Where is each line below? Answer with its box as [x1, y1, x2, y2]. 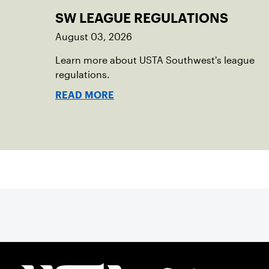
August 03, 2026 [55, 32, 132, 42]
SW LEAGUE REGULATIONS [55, 13, 228, 23]
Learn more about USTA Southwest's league [55, 55, 255, 65]
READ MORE [55, 92, 114, 98]
